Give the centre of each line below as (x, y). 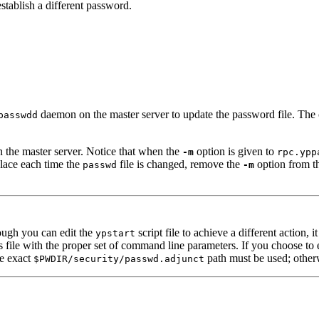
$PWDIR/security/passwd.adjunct (119, 258)
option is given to (235, 151)
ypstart (115, 233)
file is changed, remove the (180, 164)
